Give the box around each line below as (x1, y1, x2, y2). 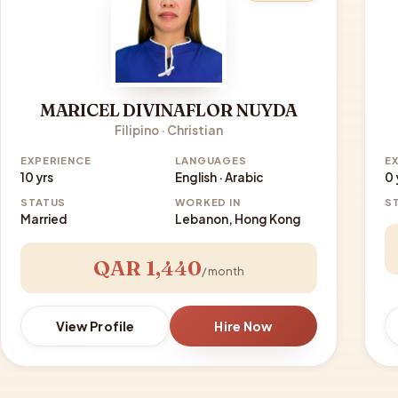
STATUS (20, 195, 67, 209)
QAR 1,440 (93, 255, 202, 282)
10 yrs (20, 170, 53, 186)
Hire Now (214, 318, 273, 335)
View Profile (55, 318, 135, 335)
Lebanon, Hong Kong (175, 211, 301, 227)
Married (20, 211, 68, 227)
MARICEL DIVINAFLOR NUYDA (39, 99, 298, 122)
